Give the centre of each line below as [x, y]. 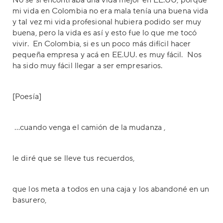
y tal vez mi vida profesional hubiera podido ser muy [107, 22]
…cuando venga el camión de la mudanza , [89, 127]
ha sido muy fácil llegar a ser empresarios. [88, 66]
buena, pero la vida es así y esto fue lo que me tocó [105, 33]
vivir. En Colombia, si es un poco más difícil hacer [102, 44]
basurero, [29, 200]
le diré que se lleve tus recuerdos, [74, 158]
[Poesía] [27, 97]
